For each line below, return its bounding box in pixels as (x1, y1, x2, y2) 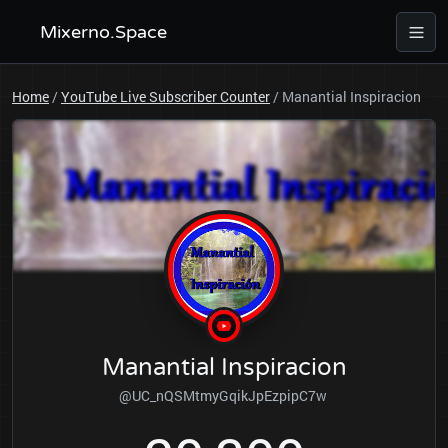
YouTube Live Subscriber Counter (61, 87, 270, 106)
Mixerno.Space (40, 21, 167, 43)
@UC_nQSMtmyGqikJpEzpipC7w (118, 386, 330, 405)
